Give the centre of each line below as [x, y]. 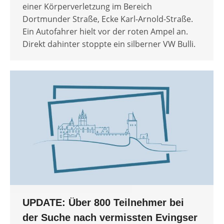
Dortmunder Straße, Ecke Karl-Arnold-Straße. [108, 19]
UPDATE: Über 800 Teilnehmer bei [103, 203]
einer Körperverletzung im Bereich [87, 7]
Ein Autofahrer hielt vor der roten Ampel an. [105, 32]
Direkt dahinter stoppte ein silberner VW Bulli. [109, 44]
